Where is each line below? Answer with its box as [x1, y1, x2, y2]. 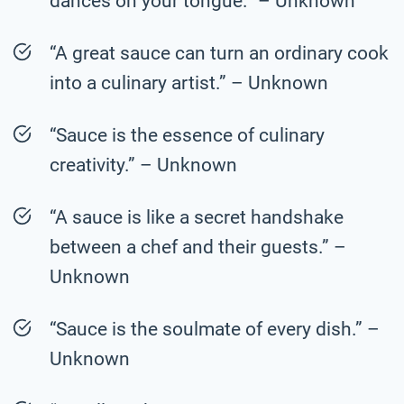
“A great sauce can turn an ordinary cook [50, 41, 389, 64]
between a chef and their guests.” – [50, 235, 346, 258]
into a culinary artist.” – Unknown [50, 71, 328, 94]
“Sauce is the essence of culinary [50, 124, 325, 146]
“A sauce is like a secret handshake [50, 206, 344, 228]
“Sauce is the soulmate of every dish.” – [50, 317, 380, 340]
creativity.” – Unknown [50, 153, 237, 176]
